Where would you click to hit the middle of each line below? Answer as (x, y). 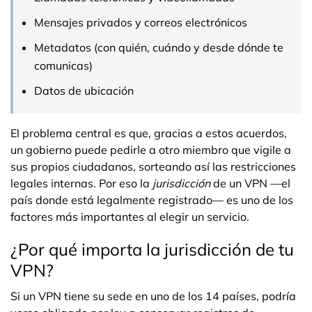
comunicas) (63, 65)
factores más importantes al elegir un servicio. (130, 217)
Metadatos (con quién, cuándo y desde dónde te (159, 47)
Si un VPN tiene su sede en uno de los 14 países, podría (153, 296)
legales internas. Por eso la (81, 183)
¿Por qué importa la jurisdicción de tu (152, 249)
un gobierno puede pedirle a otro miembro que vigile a (151, 150)
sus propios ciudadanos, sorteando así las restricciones (153, 166)
